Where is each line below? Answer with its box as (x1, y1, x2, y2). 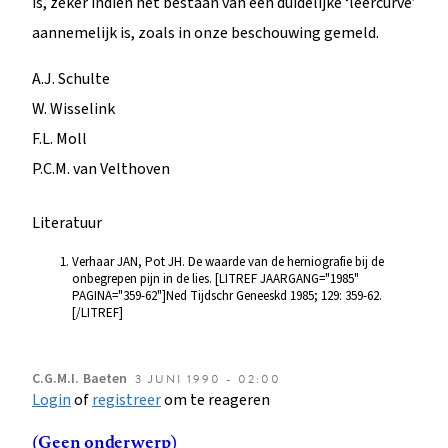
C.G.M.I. (32, 368, 79, 389)
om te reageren (161, 388, 270, 411)
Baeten (83, 368, 127, 389)
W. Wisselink (32, 97, 115, 120)
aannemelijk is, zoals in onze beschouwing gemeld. (32, 21, 379, 44)
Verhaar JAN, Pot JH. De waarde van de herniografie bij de (72, 252, 384, 271)
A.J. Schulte (32, 67, 110, 90)
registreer (92, 388, 161, 411)
